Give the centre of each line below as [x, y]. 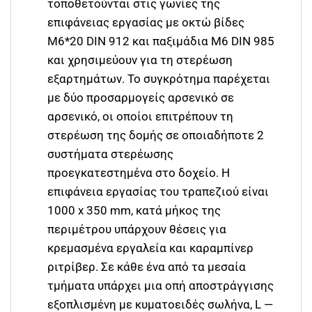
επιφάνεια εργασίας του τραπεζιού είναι [158, 192]
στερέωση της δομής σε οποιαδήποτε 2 [156, 135]
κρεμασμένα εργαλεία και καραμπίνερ [151, 248]
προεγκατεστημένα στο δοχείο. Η [139, 173]
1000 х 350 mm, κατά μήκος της [134, 211]
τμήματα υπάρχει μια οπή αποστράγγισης [161, 286]
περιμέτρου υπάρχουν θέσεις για [137, 229]
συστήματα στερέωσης [111, 154]
